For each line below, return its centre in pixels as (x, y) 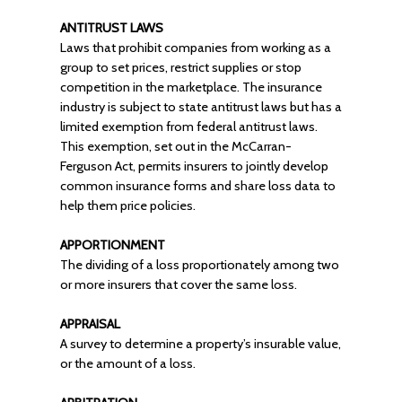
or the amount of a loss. (127, 363)
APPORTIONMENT (112, 245)
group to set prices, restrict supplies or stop (180, 67)
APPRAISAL (90, 324)
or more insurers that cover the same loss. (178, 284)
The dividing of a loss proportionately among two (199, 265)
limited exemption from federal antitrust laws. (188, 127)
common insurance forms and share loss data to (197, 186)
